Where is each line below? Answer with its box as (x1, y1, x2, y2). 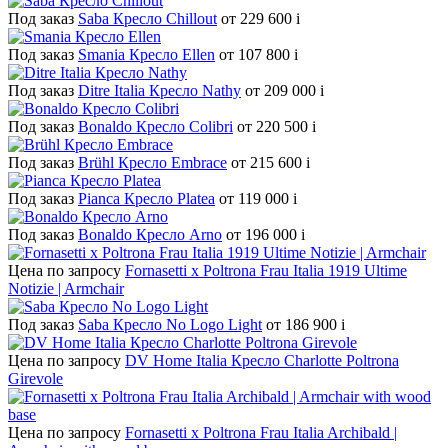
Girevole (8, 370, 63, 388)
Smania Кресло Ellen (78, 46, 215, 64)
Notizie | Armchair (8, 280, 124, 298)
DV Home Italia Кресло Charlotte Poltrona (125, 352, 399, 370)
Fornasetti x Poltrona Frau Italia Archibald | (125, 424, 397, 442)
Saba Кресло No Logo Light (78, 316, 262, 334)
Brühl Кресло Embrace (78, 154, 227, 172)
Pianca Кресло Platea (78, 190, 215, 208)
